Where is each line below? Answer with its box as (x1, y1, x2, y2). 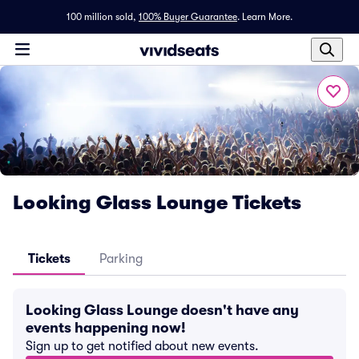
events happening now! (26, 320, 186, 336)
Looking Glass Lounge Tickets (13, 192, 301, 214)
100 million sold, (67, 11, 136, 22)
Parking (99, 252, 143, 266)
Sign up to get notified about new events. (26, 339, 259, 353)
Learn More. (242, 11, 292, 22)
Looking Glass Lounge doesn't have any (26, 302, 299, 318)
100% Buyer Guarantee (139, 11, 237, 22)
